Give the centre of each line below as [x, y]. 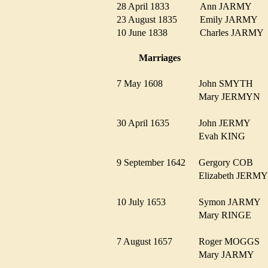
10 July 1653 [145, 202]
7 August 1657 [148, 241]
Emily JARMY [232, 20]
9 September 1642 [155, 162]
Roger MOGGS [233, 241]
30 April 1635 [147, 123]
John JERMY [228, 123]
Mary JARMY [230, 254]
